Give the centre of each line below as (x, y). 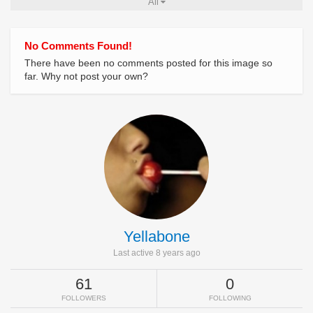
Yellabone (156, 237)
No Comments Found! (78, 46)
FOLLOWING (230, 298)
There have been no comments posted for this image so (148, 63)
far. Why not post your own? (86, 77)
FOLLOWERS (83, 298)
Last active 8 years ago (156, 253)
